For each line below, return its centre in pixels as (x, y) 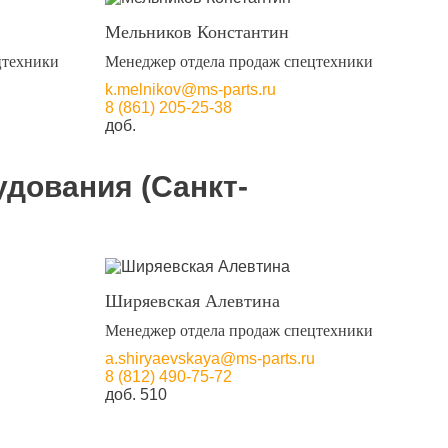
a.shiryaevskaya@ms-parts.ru (210, 358)
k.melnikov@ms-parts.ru (191, 89)
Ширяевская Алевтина (193, 301)
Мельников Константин (197, 32)
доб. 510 (136, 394)
